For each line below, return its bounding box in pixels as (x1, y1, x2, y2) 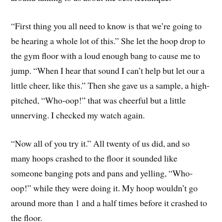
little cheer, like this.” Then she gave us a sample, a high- (11, 79, 210, 92)
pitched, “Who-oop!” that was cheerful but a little (11, 94, 186, 107)
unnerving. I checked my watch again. (11, 109, 145, 121)
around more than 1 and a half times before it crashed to (11, 196, 208, 209)
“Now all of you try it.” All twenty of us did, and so (11, 137, 190, 149)
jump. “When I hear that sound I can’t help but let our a (11, 64, 205, 77)
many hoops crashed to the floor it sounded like (11, 152, 178, 164)
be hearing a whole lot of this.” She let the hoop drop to (11, 35, 206, 47)
